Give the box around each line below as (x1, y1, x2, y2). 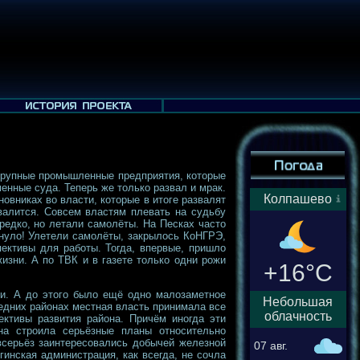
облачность (264, 309, 332, 323)
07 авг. (253, 340, 288, 352)
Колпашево (264, 192, 332, 206)
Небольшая (263, 295, 333, 309)
